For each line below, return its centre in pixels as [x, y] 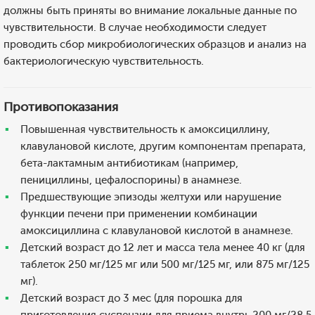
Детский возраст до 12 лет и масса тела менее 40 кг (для [163, 247]
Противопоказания [61, 107]
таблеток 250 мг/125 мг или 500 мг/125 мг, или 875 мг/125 [165, 264]
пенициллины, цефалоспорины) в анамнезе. [131, 180]
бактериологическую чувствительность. [104, 61]
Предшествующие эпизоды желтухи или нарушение [151, 197]
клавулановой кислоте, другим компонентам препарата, [163, 146]
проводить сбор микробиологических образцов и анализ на [155, 44]
